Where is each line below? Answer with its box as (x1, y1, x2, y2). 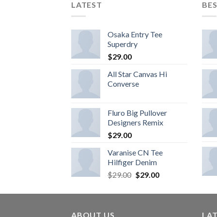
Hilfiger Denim (108, 157, 157, 167)
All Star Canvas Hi (108, 69, 167, 79)
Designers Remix (108, 118, 163, 127)
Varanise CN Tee (108, 148, 163, 157)
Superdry (108, 39, 138, 49)
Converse (108, 79, 139, 89)
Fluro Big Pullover (108, 108, 167, 118)
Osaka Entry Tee (108, 30, 162, 39)
